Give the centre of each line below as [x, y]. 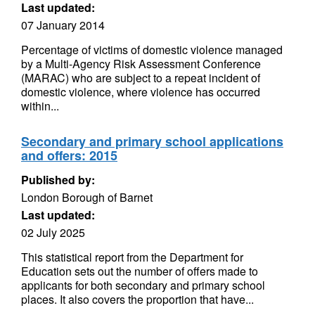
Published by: [58, 180]
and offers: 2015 [69, 155]
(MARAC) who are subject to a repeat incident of [141, 78]
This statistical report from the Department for [132, 257]
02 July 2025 [53, 232]
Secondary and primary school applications [152, 141]
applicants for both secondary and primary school [143, 285]
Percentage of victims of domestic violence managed [152, 50]
